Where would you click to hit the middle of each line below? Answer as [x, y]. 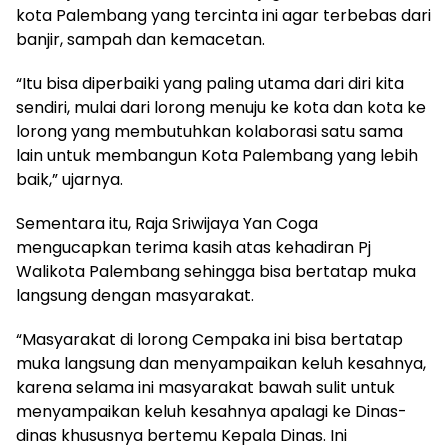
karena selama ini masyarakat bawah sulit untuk [205, 387]
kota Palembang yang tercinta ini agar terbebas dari [223, 15]
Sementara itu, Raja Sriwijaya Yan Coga [167, 223]
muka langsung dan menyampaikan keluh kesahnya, [221, 363]
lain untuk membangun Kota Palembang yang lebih [217, 155]
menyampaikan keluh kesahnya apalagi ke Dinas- [211, 411]
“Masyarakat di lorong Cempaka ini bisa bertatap [209, 339]
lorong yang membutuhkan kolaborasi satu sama [209, 131]
